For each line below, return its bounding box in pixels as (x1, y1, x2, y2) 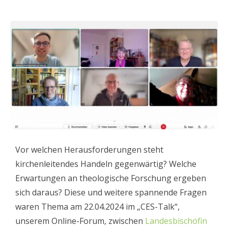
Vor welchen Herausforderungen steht (15, 144, 163, 156)
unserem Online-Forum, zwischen (15, 215, 145, 227)
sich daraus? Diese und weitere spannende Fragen (15, 187, 207, 198)
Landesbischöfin (145, 215, 207, 227)
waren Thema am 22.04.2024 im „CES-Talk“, (15, 201, 180, 213)
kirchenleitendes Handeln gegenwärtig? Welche (15, 158, 196, 170)
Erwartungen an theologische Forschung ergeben (15, 173, 206, 184)
